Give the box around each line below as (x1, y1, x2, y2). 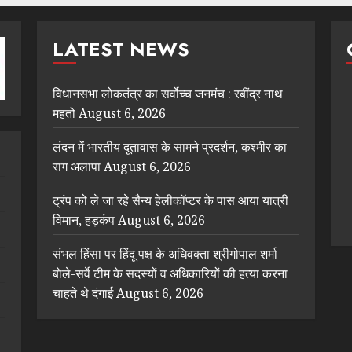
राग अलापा (53, 158, 101, 175)
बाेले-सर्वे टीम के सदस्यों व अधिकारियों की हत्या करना (53, 265, 288, 282)
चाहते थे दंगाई (53, 284, 114, 302)
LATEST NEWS (53, 35, 190, 63)
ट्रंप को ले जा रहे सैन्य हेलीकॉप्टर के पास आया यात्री (53, 192, 289, 209)
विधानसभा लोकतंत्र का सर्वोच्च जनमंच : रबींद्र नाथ (53, 85, 284, 102)
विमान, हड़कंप (53, 211, 115, 229)
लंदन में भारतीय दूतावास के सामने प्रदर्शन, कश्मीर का (53, 138, 288, 156)
